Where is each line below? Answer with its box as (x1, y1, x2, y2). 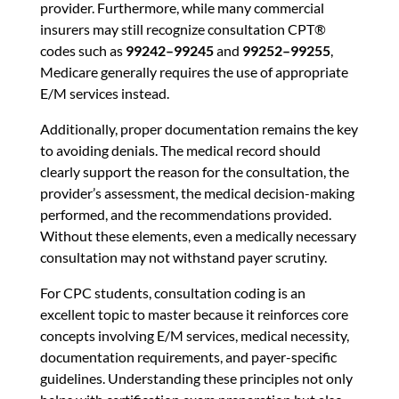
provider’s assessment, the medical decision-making (39, 184, 354, 202)
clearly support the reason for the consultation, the (39, 163, 349, 181)
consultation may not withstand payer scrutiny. (39, 248, 327, 266)
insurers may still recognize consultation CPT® (39, 20, 326, 38)
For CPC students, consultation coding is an (39, 284, 305, 302)
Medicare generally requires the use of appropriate (39, 63, 348, 81)
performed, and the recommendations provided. (39, 206, 331, 224)
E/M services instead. (39, 85, 169, 102)
